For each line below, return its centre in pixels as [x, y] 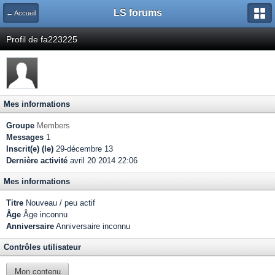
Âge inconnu [44, 215]
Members [53, 126]
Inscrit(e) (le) [30, 149]
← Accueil [21, 13]
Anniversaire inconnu [92, 226]
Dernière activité [37, 161]
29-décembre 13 [83, 149]
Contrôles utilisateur [42, 247]
